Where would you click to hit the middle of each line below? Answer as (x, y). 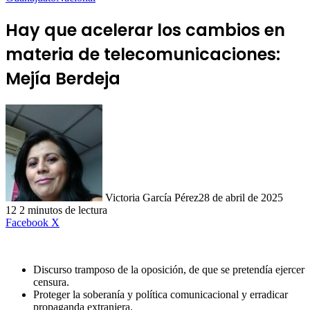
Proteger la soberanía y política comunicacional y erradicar (161, 295)
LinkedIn (79, 222)
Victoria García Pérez (152, 198)
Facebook (27, 223)
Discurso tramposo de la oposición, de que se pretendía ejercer (169, 270)
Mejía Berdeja (63, 79)
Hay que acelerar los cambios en (145, 30)
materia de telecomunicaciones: (143, 55)
